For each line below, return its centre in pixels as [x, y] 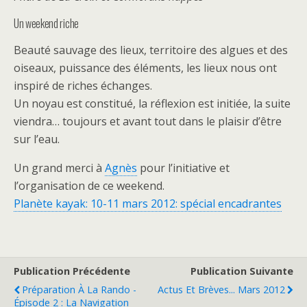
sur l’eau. [37, 139]
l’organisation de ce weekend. [89, 186]
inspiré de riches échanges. [83, 86]
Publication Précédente [72, 271]
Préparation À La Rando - [79, 290]
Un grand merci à [59, 168]
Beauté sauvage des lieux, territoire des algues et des [151, 50]
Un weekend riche [46, 23]
